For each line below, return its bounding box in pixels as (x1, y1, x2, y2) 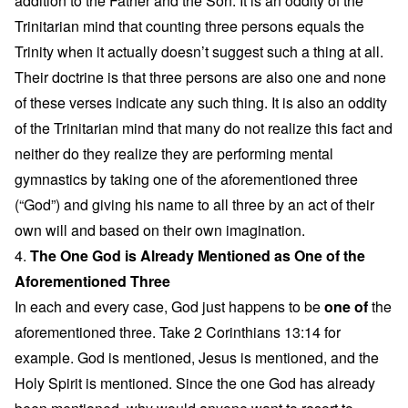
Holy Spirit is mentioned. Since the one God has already (15, 372, 375, 393)
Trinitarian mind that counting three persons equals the (15, 15, 364, 36)
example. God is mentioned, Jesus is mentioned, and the (15, 347, 379, 368)
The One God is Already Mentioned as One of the (30, 245, 365, 266)
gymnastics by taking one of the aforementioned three (15, 168, 358, 189)
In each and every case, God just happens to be (15, 296, 324, 317)
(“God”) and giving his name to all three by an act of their (15, 194, 374, 215)
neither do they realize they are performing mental (15, 143, 333, 164)
